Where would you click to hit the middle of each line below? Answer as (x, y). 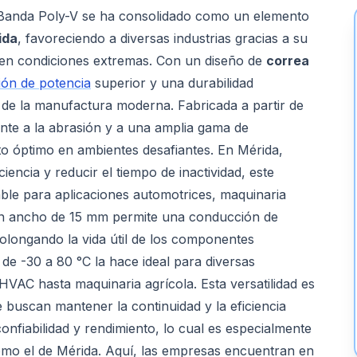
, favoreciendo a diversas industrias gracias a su (163, 38)
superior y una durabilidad (172, 83)
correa (288, 61)
